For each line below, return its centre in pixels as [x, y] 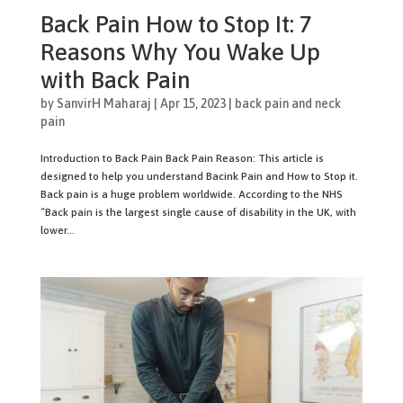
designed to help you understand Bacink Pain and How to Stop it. [199, 176]
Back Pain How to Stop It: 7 [176, 24]
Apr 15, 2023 [193, 103]
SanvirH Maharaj [103, 103]
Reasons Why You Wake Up [180, 52]
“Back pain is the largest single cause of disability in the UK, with [198, 212]
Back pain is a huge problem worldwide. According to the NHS [191, 194]
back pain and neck [287, 103]
